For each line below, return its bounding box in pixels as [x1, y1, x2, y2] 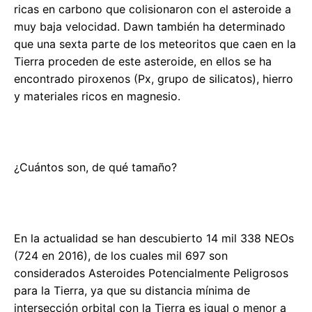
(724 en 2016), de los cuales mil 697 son [14, 248, 228, 263]
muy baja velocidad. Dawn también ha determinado [14, 19, 286, 33]
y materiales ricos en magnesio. [14, 88, 180, 103]
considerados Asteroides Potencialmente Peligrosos [14, 265, 288, 280]
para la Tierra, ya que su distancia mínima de [14, 283, 250, 297]
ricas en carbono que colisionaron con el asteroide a [14, 1, 291, 16]
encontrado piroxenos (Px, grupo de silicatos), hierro [14, 71, 293, 86]
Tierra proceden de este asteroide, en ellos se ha [14, 54, 272, 68]
